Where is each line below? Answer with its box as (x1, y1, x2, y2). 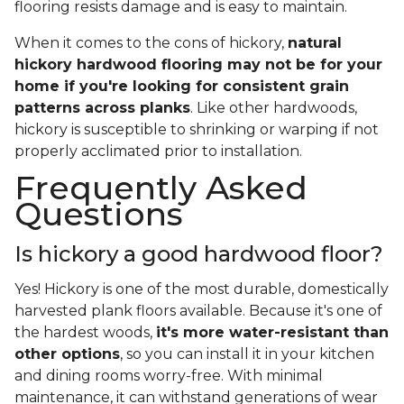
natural (288, 33, 342, 51)
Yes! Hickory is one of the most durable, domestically (14, 280, 389, 298)
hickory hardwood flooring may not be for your (14, 55, 382, 73)
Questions (14, 193, 183, 234)
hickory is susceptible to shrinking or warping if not (14, 120, 379, 138)
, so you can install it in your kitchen (120, 344, 374, 363)
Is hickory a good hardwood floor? (14, 240, 383, 267)
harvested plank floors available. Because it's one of (14, 301, 382, 319)
